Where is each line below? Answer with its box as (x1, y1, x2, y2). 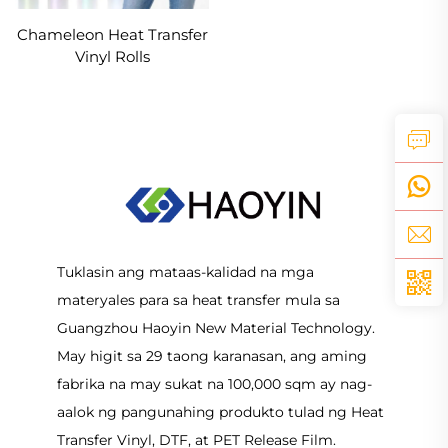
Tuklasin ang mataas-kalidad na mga (56, 263, 314, 282)
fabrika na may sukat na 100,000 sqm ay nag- (56, 375, 372, 394)
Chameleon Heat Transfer (16, 24, 208, 44)
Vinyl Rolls (74, 46, 150, 66)
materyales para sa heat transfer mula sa (56, 291, 340, 310)
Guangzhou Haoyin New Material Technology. (56, 319, 375, 338)
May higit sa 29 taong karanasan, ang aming (56, 347, 367, 366)
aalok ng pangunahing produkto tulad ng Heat (56, 403, 384, 422)
